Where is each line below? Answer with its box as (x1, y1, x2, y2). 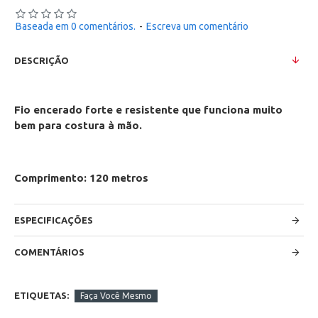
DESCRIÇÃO (14, 55, 69, 65)
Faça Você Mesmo (80, 290, 152, 300)
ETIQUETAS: (14, 290, 69, 300)
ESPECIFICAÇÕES (14, 215, 93, 225)
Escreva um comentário (146, 21, 248, 32)
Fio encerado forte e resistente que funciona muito (14, 104, 283, 116)
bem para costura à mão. (14, 119, 142, 131)
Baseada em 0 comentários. (16, 21, 136, 32)
